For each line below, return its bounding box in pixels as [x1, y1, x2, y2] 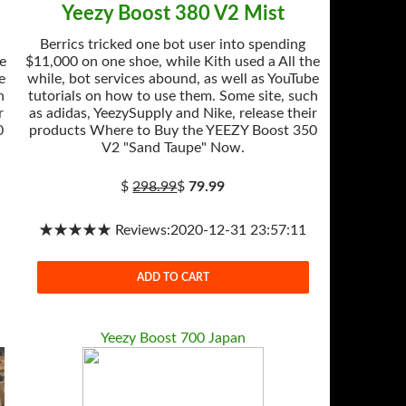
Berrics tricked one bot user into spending [40, 37, 306, 52]
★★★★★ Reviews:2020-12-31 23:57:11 [39, 223, 307, 237]
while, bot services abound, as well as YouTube [26, 72, 319, 86]
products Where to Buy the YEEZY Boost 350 [28, 123, 317, 138]
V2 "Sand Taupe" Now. [101, 140, 245, 155]
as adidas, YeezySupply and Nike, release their [28, 106, 317, 121]
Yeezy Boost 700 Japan [100, 331, 246, 345]
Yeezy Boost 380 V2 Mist [61, 4, 285, 24]
